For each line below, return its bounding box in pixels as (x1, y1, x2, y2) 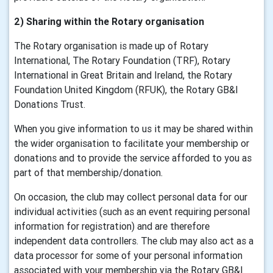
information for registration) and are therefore (14, 220, 210, 232)
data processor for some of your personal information (14, 249, 243, 261)
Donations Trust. (14, 98, 85, 110)
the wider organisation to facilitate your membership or (14, 137, 249, 149)
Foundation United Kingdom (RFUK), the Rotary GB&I (14, 83, 238, 96)
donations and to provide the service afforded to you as (14, 152, 252, 164)
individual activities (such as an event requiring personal (14, 205, 250, 218)
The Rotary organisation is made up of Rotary (14, 40, 208, 52)
